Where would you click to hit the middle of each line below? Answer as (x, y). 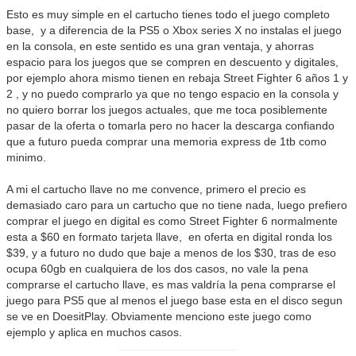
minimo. (27, 157)
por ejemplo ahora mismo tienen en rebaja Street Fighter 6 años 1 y (178, 77)
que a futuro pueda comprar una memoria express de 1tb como (167, 141)
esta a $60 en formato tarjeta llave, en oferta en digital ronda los (170, 236)
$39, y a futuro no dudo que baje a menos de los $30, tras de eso (172, 252)
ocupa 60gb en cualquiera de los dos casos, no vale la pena (158, 268)
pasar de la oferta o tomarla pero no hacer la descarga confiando (171, 125)
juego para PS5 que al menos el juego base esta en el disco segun (175, 300)
